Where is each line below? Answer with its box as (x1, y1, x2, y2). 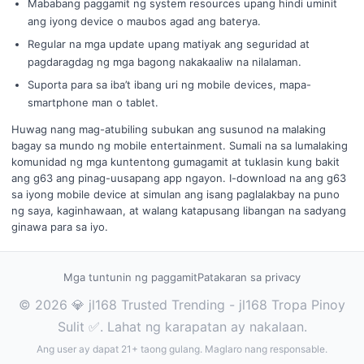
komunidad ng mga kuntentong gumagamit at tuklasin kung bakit (11, 155, 340, 168)
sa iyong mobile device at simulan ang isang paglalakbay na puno (11, 188, 340, 201)
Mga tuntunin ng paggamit (63, 271, 197, 284)
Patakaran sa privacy (197, 271, 301, 284)
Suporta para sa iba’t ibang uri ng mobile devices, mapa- (28, 78, 311, 91)
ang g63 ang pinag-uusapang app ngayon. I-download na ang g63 (11, 171, 346, 184)
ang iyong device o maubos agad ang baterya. (28, 15, 261, 28)
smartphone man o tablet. (28, 96, 158, 109)
